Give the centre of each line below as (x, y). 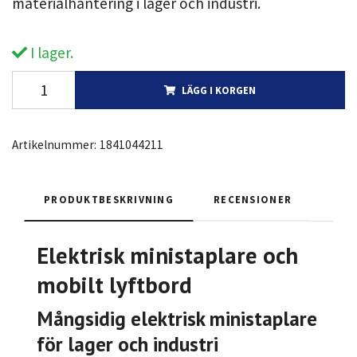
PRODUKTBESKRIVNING (109, 200)
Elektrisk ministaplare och (167, 256)
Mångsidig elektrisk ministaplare (177, 319)
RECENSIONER (253, 200)
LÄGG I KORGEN (219, 90)
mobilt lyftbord (114, 285)
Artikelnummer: (54, 145)
